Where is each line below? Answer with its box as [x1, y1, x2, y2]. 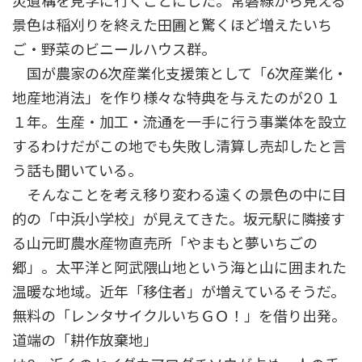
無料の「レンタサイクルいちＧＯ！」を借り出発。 [12, 307, 346, 326]
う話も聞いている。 [12, 162, 142, 180]
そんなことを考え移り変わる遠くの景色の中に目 [12, 186, 347, 204]
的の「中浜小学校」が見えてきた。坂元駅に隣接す [12, 210, 345, 229]
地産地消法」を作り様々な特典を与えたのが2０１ [12, 89, 340, 107]
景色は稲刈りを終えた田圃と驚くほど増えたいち [12, 16, 332, 35]
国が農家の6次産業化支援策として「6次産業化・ [12, 65, 347, 83]
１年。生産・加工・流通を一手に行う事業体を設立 [12, 113, 347, 132]
